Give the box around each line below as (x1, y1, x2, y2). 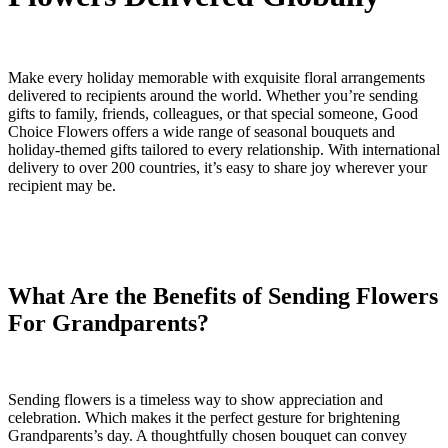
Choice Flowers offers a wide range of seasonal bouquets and (8, 122, 395, 140)
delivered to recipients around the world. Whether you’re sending (8, 86, 418, 104)
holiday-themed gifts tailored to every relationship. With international (8, 140, 440, 158)
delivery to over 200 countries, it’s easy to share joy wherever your (8, 158, 427, 176)
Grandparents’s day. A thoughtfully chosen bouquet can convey (8, 426, 407, 444)
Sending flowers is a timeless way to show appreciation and (8, 390, 383, 408)
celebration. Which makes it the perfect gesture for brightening (8, 408, 400, 426)
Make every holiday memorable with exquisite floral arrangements (8, 68, 425, 86)
